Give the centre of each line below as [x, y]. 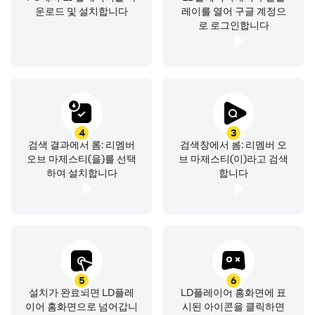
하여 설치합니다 [82, 173]
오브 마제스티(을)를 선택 [82, 159]
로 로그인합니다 [233, 25]
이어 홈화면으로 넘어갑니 [82, 306]
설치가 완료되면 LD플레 [82, 292]
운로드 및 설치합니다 [82, 11]
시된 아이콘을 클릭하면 [233, 306]
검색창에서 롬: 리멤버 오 [233, 144]
